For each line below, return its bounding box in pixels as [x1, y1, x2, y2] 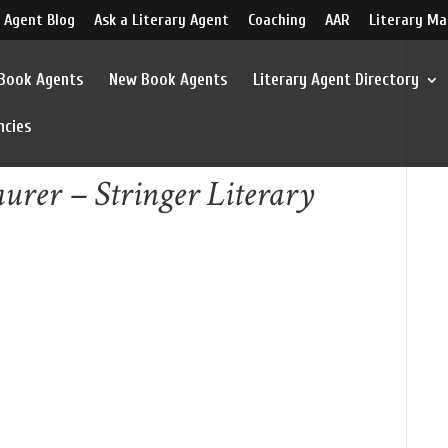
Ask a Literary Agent [93, 11, 229, 29]
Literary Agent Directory [253, 70, 420, 89]
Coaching [247, 11, 306, 29]
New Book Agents [109, 70, 228, 89]
